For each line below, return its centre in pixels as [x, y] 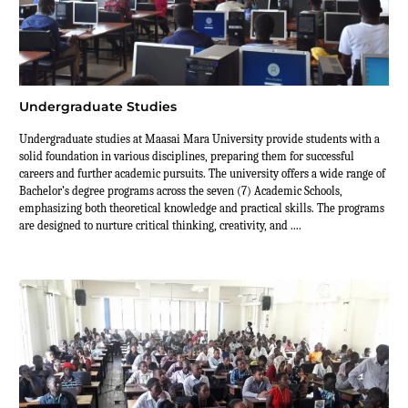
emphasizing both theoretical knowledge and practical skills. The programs [202, 209]
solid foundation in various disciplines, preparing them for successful [187, 157]
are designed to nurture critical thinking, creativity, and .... [160, 226]
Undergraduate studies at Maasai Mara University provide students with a [199, 139]
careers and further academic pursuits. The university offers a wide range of [202, 174]
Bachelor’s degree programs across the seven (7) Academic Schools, [181, 191]
